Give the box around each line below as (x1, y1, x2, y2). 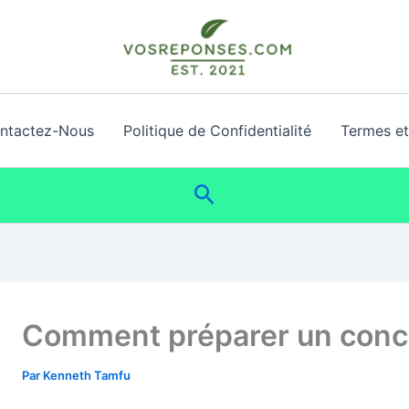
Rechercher (192, 179, 318, 206)
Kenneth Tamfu (43, 368, 131, 383)
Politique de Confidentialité (122, 121, 311, 140)
